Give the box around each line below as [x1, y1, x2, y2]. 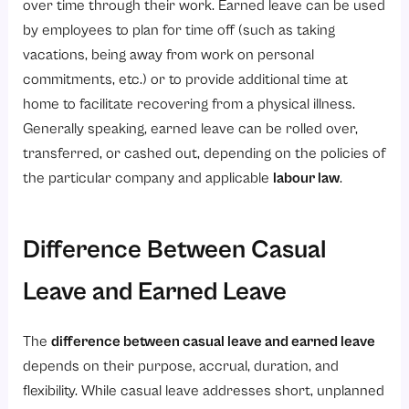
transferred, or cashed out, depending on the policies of [23, 144, 386, 163]
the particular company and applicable [23, 169, 274, 187]
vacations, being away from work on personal [23, 46, 315, 64]
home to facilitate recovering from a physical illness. [23, 95, 356, 113]
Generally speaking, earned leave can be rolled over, [23, 120, 359, 138]
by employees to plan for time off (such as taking [23, 21, 336, 39]
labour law [273, 169, 341, 187]
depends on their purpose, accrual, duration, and [23, 358, 340, 376]
